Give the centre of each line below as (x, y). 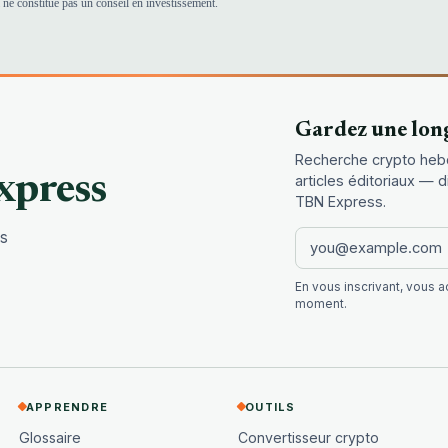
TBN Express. (340, 202)
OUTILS (270, 406)
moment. (320, 303)
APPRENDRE (67, 406)
